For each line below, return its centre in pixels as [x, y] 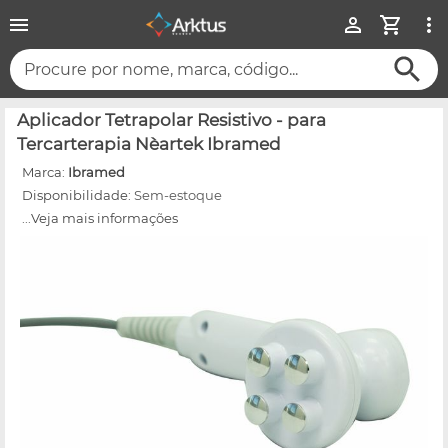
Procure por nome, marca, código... [161, 70]
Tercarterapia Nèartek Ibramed [149, 143]
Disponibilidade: [78, 194]
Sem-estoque [178, 194]
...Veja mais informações [100, 217]
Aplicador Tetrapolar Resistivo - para [171, 119]
